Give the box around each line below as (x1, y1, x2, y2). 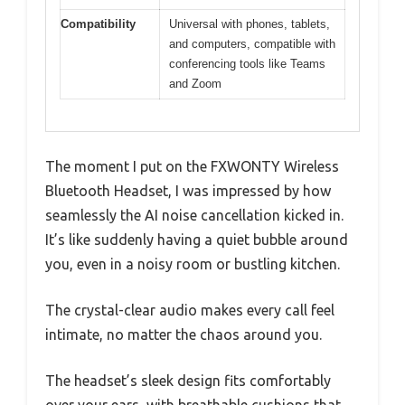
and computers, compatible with (169, 37, 335, 52)
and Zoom (169, 77, 221, 91)
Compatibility (61, 17, 136, 32)
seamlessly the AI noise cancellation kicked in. (45, 206, 344, 223)
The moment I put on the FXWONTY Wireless (45, 157, 339, 174)
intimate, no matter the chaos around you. (45, 325, 322, 343)
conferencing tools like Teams (169, 57, 325, 71)
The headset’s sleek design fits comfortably (45, 372, 331, 389)
